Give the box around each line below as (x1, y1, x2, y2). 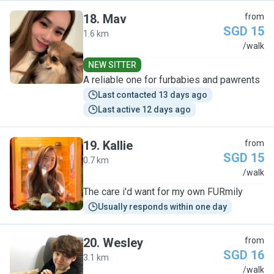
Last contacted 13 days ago (98, 90, 207, 100)
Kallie (103, 138, 133, 153)
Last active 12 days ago (98, 105, 191, 114)
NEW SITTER (88, 60, 136, 70)
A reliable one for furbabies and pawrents (83, 74, 260, 86)
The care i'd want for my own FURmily (83, 186, 243, 198)
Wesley (103, 235, 143, 250)
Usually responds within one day (98, 202, 227, 212)
